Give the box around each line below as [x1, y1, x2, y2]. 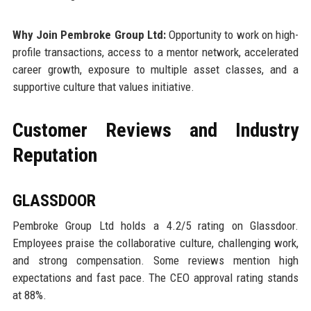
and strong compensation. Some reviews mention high [12, 253, 299, 268]
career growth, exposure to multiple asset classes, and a [12, 62, 299, 77]
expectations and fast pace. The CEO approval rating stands [12, 271, 299, 285]
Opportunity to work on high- [165, 28, 299, 42]
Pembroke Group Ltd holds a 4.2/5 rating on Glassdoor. [12, 219, 299, 233]
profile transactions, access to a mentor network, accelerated [12, 45, 299, 60]
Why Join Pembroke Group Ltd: [12, 28, 166, 42]
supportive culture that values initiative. [12, 80, 194, 94]
